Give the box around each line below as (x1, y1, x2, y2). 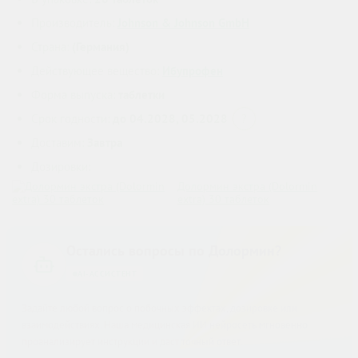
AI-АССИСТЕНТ (78, 268, 137, 280)
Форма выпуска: (31, 87, 118, 103)
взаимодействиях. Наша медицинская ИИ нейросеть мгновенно (22, 318, 308, 332)
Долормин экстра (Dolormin (177, 179, 318, 194)
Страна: (31, 39, 72, 55)
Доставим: (31, 135, 87, 151)
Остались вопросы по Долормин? (66, 241, 281, 261)
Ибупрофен (162, 63, 223, 79)
